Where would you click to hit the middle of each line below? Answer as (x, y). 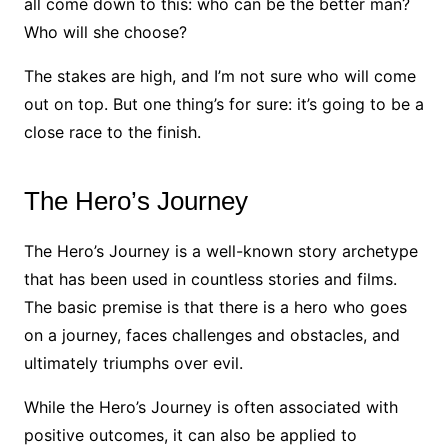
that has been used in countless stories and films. (210, 279)
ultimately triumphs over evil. (133, 363)
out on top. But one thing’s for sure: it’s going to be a (223, 104)
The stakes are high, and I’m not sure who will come (219, 76)
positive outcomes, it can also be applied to (190, 435)
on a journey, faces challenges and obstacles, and (211, 335)
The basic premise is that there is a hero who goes (215, 307)
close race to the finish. (112, 132)
